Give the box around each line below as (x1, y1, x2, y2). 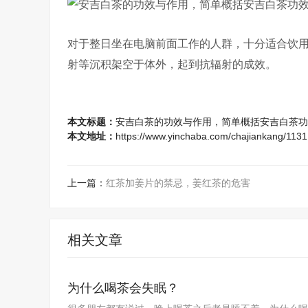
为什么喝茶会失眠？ (67, 281, 179, 295)
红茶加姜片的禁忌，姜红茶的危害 (106, 177, 250, 188)
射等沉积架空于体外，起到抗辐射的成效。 (67, 58, 276, 70)
